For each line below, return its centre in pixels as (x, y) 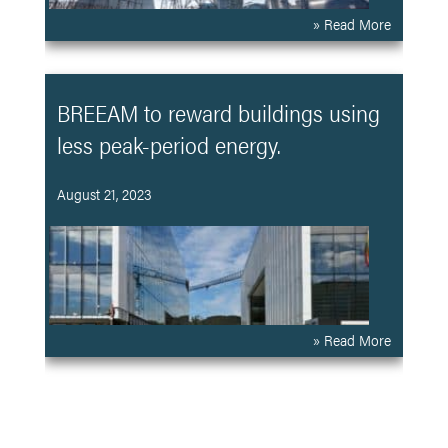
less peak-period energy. (168, 144)
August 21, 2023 (104, 193)
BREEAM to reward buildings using (218, 112)
